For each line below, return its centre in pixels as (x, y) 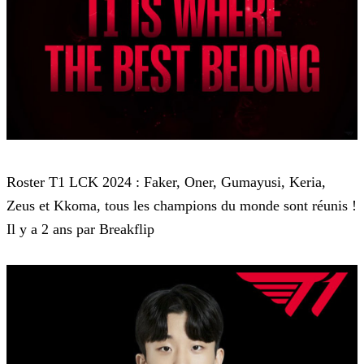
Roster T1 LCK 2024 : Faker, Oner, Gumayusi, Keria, (166, 182)
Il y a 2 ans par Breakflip (80, 230)
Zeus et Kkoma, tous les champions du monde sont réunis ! (182, 206)
